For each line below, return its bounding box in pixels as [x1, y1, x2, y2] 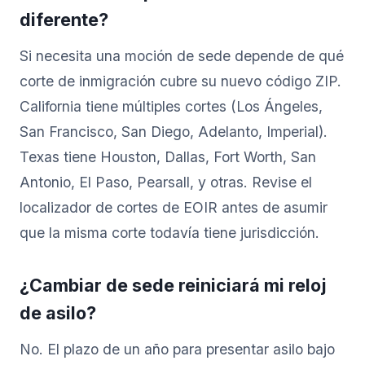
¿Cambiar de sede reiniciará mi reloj [20, 274, 327, 296]
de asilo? [20, 301, 96, 323]
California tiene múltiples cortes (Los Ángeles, [20, 97, 323, 115]
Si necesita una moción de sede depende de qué [20, 46, 344, 64]
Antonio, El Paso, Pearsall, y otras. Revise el [20, 173, 312, 191]
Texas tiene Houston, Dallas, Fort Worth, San [20, 147, 316, 165]
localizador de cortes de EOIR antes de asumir [20, 198, 328, 216]
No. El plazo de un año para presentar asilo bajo [20, 340, 335, 358]
